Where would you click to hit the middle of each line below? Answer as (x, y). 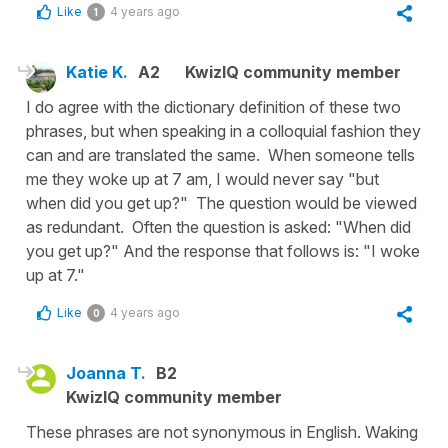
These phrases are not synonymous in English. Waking (222, 432)
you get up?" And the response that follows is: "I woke (223, 251)
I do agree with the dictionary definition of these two (213, 107)
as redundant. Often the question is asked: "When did (218, 227)
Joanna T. (106, 373)
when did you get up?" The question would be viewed (221, 203)
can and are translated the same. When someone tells (220, 155)
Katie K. (97, 72)
